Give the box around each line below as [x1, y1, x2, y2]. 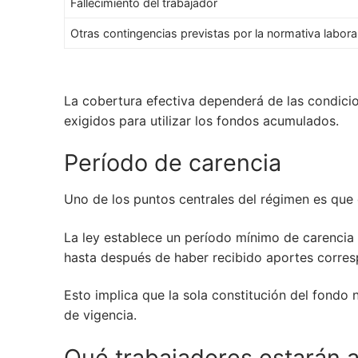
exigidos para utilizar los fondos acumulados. [64, 112, 339, 129]
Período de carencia [64, 149, 281, 177]
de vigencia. [64, 307, 137, 324]
